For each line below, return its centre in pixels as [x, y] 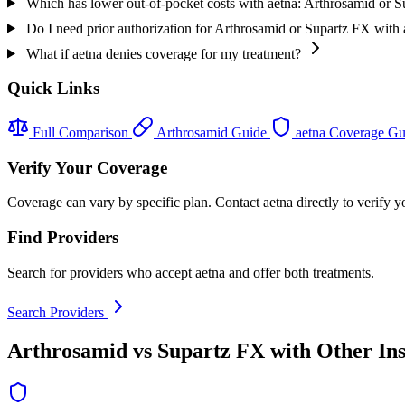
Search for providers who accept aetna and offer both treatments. [191, 272]
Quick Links [53, 89]
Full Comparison [80, 133]
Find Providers [63, 238]
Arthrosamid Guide [212, 133]
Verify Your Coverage [87, 167]
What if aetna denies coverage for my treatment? [163, 53]
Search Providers [57, 312]
